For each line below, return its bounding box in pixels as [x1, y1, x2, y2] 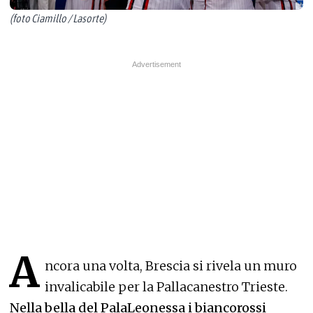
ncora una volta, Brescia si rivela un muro [45, 258, 297, 274]
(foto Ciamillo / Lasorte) [10, 12, 106, 24]
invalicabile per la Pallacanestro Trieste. [45, 279, 288, 295]
